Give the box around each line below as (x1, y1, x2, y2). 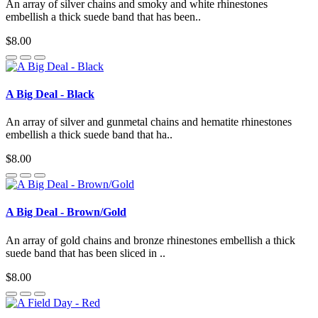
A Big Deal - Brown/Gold (6, 206, 126, 219)
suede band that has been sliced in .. (6, 246, 165, 259)
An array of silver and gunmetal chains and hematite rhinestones (6, 116, 292, 128)
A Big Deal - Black (6, 87, 94, 100)
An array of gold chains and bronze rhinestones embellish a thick (6, 234, 295, 246)
